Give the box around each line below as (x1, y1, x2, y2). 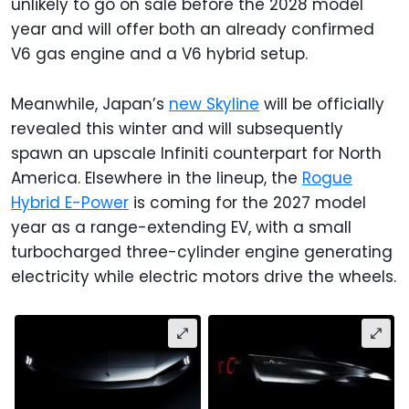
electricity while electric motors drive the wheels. (11, 265, 396, 288)
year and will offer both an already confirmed (11, 17, 374, 40)
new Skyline (169, 92, 259, 115)
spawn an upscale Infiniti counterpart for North (11, 142, 382, 164)
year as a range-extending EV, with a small (11, 215, 351, 238)
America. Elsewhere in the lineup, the (11, 166, 302, 189)
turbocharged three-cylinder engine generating (11, 240, 393, 263)
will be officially (259, 92, 384, 115)
